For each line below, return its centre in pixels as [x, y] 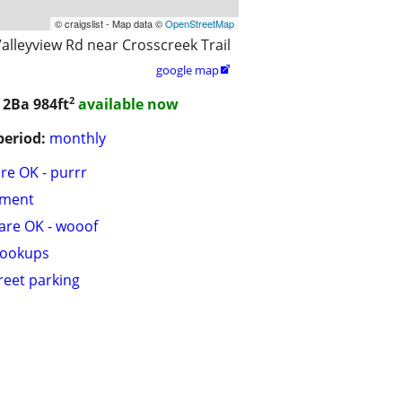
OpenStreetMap [200, 23]
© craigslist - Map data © [110, 23]
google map [188, 70]
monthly [78, 139]
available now [128, 105]
